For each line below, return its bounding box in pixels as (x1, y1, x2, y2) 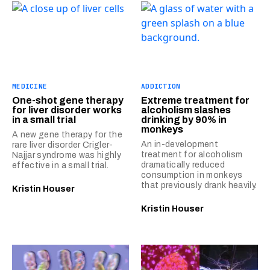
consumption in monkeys (141, 170, 243, 180)
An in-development (141, 139, 218, 149)
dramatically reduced (141, 160, 225, 169)
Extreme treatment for (141, 95, 250, 105)
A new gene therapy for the (12, 130, 123, 139)
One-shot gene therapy (12, 95, 124, 105)
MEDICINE (12, 81, 48, 90)
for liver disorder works (12, 104, 122, 115)
